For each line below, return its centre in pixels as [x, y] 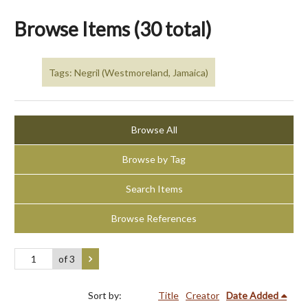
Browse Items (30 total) [113, 29]
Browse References [154, 219]
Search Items [154, 189]
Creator [202, 295]
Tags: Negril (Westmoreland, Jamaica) [129, 72]
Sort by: [106, 295]
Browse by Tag [154, 159]
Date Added [252, 295]
